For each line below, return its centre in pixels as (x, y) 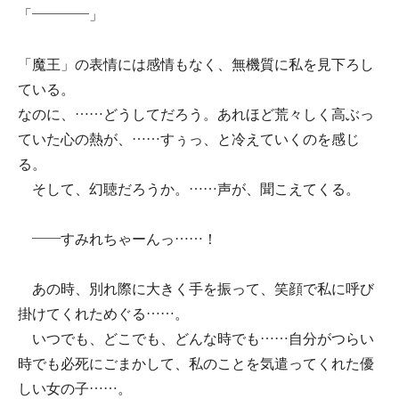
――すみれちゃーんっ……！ (118, 239)
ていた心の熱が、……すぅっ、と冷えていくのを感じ (189, 139)
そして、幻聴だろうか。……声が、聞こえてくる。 (189, 189)
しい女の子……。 (75, 389)
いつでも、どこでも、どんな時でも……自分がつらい (196, 339)
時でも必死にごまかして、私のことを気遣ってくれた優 (196, 364)
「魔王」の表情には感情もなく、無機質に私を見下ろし (196, 65)
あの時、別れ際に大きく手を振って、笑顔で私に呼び (196, 289)
